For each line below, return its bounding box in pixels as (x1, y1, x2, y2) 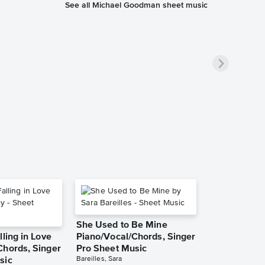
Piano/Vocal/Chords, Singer (76, 232, 196, 243)
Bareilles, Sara (76, 256, 122, 263)
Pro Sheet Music (76, 244, 147, 254)
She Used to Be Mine (76, 221, 167, 231)
